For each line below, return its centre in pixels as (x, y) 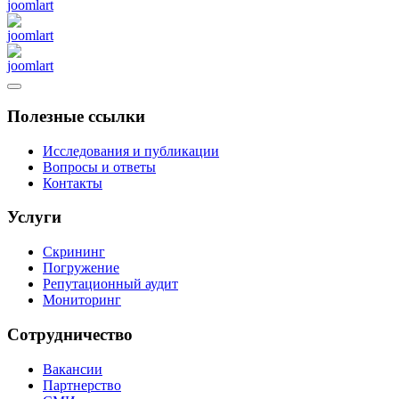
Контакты (73, 183)
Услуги (34, 217)
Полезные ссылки (76, 116)
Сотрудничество (70, 334)
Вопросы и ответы (99, 167)
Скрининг (74, 252)
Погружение (81, 268)
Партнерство (82, 385)
